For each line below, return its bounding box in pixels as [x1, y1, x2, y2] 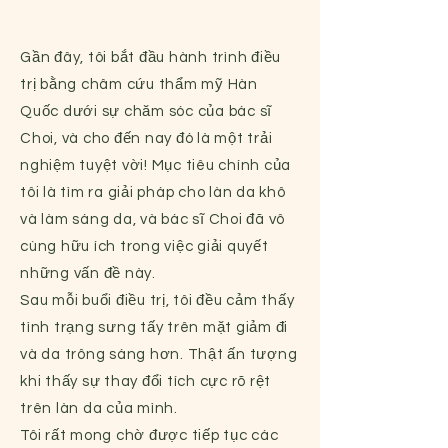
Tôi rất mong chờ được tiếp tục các [20, 428, 279, 443]
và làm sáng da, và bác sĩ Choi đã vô [20, 212, 285, 227]
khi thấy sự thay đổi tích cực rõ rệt [20, 374, 271, 389]
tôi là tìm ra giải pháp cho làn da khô [20, 185, 286, 200]
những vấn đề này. [20, 266, 156, 281]
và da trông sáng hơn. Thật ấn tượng [20, 347, 298, 362]
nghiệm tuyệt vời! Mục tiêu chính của [20, 158, 291, 173]
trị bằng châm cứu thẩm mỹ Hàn [20, 77, 258, 92]
